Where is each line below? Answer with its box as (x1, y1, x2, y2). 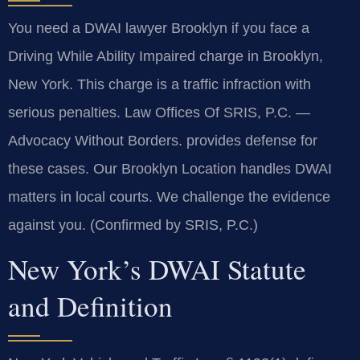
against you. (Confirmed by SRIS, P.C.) (8, 216, 258, 233)
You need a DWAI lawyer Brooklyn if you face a (8, 19, 309, 36)
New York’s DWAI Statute (8, 249, 306, 288)
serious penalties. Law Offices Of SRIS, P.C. (8, 104, 296, 121)
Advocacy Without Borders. (8, 132, 182, 149)
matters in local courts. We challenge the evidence (8, 188, 330, 205)
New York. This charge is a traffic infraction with (8, 76, 311, 92)
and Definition (8, 286, 173, 325)
